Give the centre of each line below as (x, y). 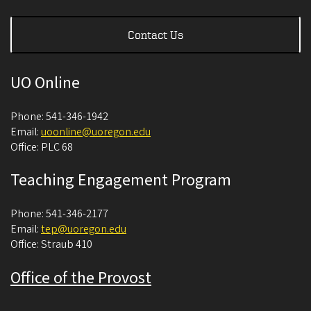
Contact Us (155, 34)
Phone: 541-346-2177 (59, 213)
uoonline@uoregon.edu (96, 132)
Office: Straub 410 (51, 244)
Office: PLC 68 (42, 147)
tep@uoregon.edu (84, 229)
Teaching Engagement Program (121, 180)
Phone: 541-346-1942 (59, 116)
